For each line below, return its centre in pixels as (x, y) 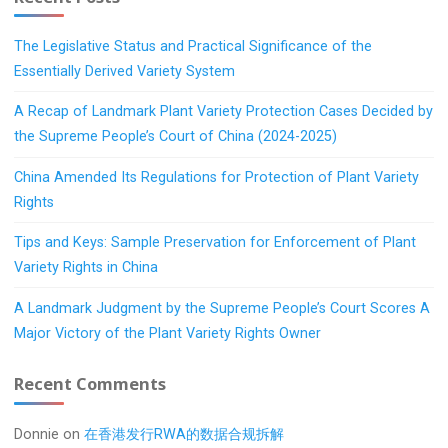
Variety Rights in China (86, 268)
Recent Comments (90, 384)
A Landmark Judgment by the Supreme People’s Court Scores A (222, 308)
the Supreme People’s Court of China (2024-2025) (176, 137)
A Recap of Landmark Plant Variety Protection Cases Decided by (224, 112)
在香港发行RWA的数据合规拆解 (184, 434)
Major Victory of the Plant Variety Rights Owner (168, 333)
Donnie (37, 434)
